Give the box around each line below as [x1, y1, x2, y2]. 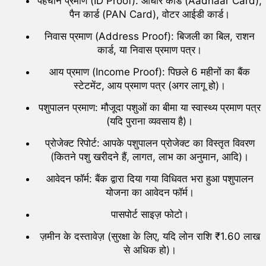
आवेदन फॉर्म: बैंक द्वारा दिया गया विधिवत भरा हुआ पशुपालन [46, 172, 254, 185]
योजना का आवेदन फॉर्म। [105, 186, 194, 198]
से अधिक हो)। [123, 243, 176, 256]
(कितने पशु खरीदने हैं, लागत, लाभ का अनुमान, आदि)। [50, 150, 249, 163]
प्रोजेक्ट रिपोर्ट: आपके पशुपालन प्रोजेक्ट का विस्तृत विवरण [45, 137, 255, 149]
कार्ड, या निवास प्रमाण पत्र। [97, 43, 202, 56]
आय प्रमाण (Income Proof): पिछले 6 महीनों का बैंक [49, 65, 250, 78]
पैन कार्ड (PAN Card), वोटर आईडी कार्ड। [69, 8, 230, 20]
